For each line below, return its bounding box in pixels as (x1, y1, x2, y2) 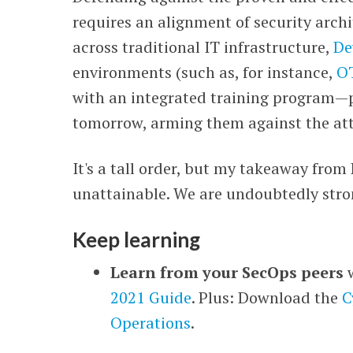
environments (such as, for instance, (72, 61, 337, 83)
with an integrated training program (72, 87, 336, 108)
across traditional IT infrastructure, (72, 36, 334, 58)
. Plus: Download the (191, 287, 343, 308)
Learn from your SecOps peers (110, 262, 344, 283)
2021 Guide (110, 287, 192, 308)
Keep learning (72, 227, 201, 252)
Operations (110, 312, 191, 333)
